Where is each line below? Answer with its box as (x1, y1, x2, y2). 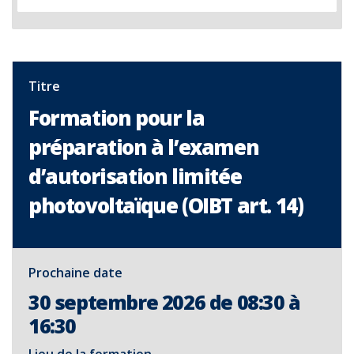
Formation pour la (28, 104, 205, 132)
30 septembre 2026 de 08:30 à (28, 288, 300, 315)
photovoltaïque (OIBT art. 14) (28, 191, 303, 220)
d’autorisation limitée (28, 162, 242, 190)
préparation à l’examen (28, 133, 259, 161)
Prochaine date (28, 264, 122, 281)
